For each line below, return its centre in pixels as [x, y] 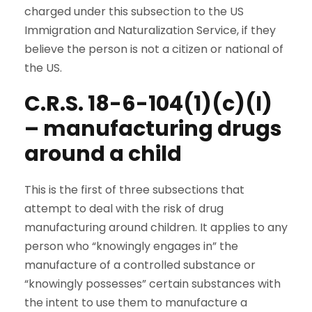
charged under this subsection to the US [134, 12]
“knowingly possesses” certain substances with [153, 284]
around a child [103, 154]
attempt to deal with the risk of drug [124, 209]
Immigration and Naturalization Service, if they [150, 31]
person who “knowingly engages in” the [131, 247]
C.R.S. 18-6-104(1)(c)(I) [148, 104]
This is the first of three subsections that [134, 190]
